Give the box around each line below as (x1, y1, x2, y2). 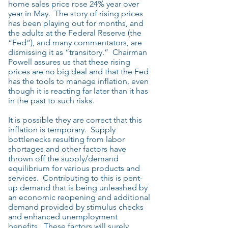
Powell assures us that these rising (8, 57, 130, 67)
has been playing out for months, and (8, 18, 144, 28)
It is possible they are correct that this (8, 115, 142, 125)
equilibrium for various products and (8, 163, 140, 173)
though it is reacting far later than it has (8, 86, 148, 96)
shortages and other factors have (8, 144, 126, 154)
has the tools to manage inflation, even (8, 76, 149, 86)
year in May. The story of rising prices (8, 9, 143, 18)
